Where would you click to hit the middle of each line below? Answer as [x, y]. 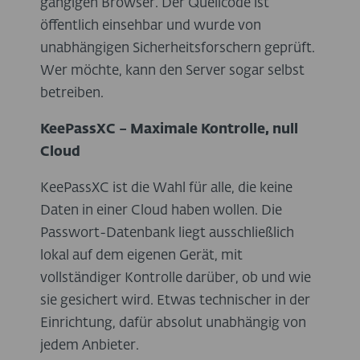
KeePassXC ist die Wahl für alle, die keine [166, 188]
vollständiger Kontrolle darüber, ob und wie [176, 278]
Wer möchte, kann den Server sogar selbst [172, 71]
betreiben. [72, 93]
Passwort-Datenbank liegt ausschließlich [167, 233]
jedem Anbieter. [90, 346]
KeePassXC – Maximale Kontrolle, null [169, 129]
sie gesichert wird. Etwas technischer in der [175, 301]
